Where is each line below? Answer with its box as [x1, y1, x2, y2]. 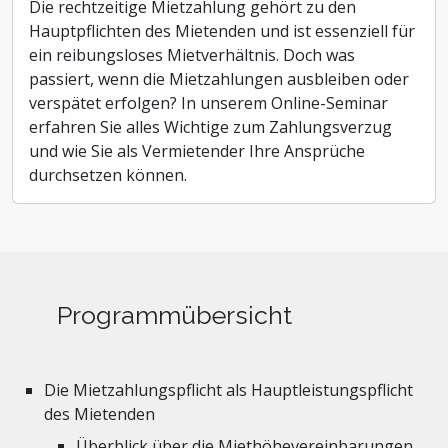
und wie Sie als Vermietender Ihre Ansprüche [29, 140, 365, 162]
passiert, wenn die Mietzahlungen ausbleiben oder [29, 68, 409, 90]
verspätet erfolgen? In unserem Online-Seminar [29, 92, 388, 114]
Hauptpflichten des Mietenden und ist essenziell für [29, 20, 415, 42]
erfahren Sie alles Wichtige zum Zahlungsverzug [29, 116, 392, 138]
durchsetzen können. [29, 164, 187, 186]
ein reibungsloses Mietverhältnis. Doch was [29, 44, 355, 66]
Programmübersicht [57, 300, 293, 330]
